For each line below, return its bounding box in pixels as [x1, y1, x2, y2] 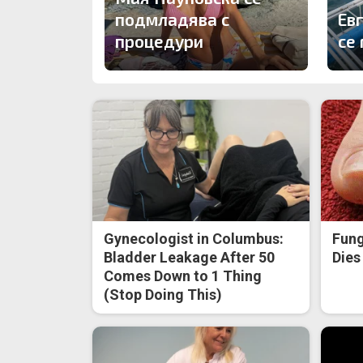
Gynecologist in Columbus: [104, 230, 284, 248]
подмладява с [115, 8, 229, 29]
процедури [115, 30, 203, 51]
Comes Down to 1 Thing [104, 267, 263, 285]
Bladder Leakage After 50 [104, 249, 275, 267]
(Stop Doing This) [104, 286, 223, 304]
